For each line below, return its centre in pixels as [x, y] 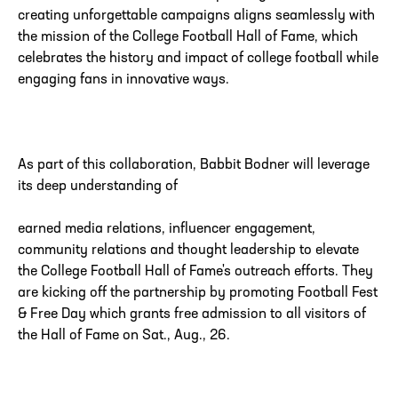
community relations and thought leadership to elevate [188, 251]
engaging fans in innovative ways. [123, 80]
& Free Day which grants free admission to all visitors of [192, 315]
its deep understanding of [98, 187]
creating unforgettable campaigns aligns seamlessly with [196, 16]
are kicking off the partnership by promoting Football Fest [198, 294]
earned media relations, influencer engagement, [167, 230]
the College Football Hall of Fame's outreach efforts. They [195, 272]
